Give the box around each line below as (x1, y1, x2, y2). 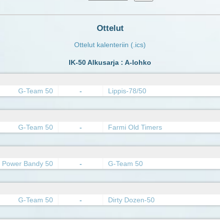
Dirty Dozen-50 (108, 196, 155, 204)
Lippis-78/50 (108, 87, 146, 95)
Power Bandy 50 (2, 160, 53, 168)
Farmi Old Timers (108, 123, 162, 132)
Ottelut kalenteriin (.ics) (74, 41, 146, 49)
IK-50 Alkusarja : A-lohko (69, 58, 151, 67)
